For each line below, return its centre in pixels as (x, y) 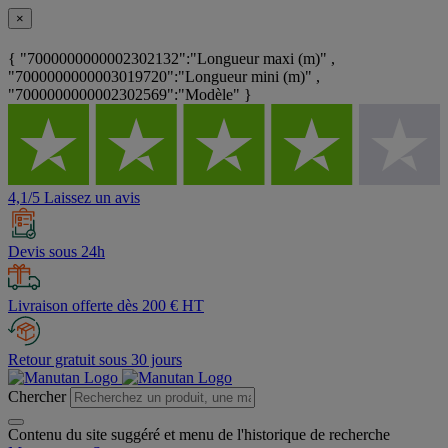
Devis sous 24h (56, 252)
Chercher (37, 397)
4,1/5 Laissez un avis (74, 198)
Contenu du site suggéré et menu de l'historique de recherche (199, 435)
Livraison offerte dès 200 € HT (106, 306)
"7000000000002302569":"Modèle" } (130, 95)
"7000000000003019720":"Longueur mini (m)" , (164, 77)
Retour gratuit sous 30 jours (95, 360)
